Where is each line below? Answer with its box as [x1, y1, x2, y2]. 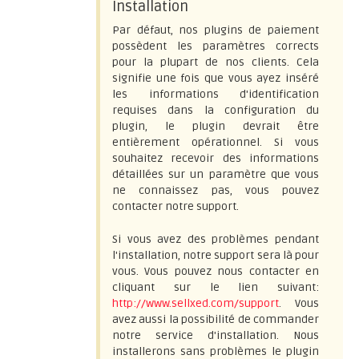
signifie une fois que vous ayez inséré [112, 71, 319, 85]
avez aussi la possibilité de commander [112, 313, 319, 326]
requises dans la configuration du [112, 103, 319, 117]
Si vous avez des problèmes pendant [112, 232, 319, 246]
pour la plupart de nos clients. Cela [112, 55, 319, 69]
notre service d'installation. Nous [112, 329, 319, 342]
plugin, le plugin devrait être [112, 119, 319, 133]
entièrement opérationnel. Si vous [112, 135, 319, 149]
